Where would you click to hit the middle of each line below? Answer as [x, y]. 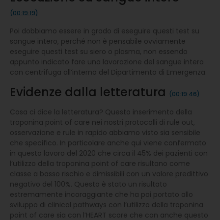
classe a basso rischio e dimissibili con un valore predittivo [109, 174]
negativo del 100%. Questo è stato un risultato [88, 184]
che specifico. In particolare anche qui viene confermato [108, 143]
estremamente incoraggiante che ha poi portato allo [101, 194]
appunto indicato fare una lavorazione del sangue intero [107, 62]
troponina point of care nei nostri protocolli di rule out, [102, 122]
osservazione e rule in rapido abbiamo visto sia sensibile [105, 132]
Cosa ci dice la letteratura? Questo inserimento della [101, 112]
